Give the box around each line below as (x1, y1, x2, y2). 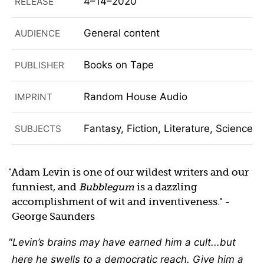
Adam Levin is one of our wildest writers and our (11, 167, 249, 179)
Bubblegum (79, 181, 134, 193)
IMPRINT (15, 91, 52, 103)
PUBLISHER (15, 60, 64, 71)
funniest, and (12, 181, 79, 193)
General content (83, 27, 160, 39)
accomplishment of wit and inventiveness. (12, 196, 219, 208)
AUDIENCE (15, 28, 60, 39)
